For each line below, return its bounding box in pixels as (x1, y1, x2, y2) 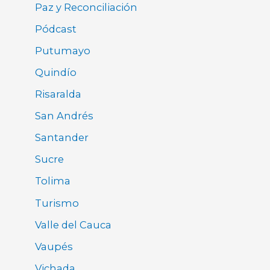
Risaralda (35, 88, 82, 101)
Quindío (35, 66, 77, 78)
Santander (35, 131, 89, 144)
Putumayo (35, 44, 91, 57)
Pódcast (35, 22, 77, 35)
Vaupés (35, 240, 74, 253)
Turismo (35, 196, 80, 209)
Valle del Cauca (35, 218, 112, 231)
